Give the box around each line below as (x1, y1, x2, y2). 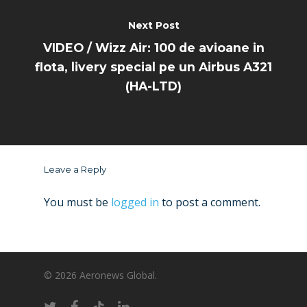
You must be (44, 194, 111, 210)
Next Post (127, 19, 180, 32)
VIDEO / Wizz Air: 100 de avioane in (42, 40, 265, 55)
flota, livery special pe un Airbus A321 (35, 59, 272, 74)
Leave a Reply (44, 163, 106, 175)
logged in (111, 194, 159, 210)
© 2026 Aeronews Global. (44, 269, 157, 282)
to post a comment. (159, 194, 260, 210)
